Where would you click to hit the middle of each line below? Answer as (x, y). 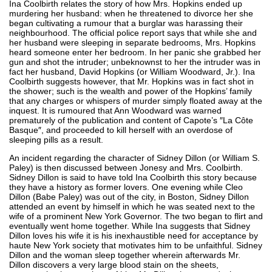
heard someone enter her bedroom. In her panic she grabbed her (135, 52)
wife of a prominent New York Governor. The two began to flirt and (136, 216)
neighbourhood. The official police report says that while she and (133, 32)
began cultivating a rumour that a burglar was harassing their (126, 23)
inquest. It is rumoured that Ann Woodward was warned (115, 110)
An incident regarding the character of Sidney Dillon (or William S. (134, 158)
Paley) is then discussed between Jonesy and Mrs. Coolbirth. (126, 167)
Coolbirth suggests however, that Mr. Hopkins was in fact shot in (131, 81)
